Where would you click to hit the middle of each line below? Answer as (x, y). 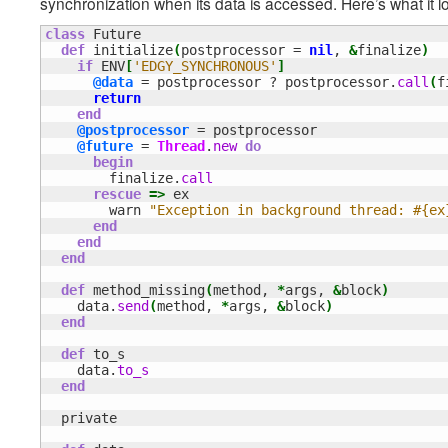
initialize (129, 50)
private (81, 418)
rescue (117, 194)
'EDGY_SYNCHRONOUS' (205, 66)
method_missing (145, 290)
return (117, 98)
